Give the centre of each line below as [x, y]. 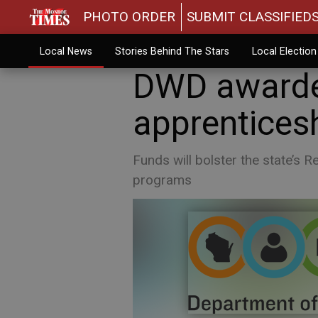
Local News [66, 51]
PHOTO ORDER [130, 17]
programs [162, 180]
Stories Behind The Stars [172, 51]
